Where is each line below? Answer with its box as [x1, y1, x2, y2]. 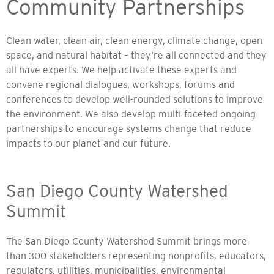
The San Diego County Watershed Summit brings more [6, 235, 247, 246]
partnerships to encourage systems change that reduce [6, 122, 251, 134]
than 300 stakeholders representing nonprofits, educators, [6, 250, 266, 261]
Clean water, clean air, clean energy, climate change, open [6, 34, 262, 46]
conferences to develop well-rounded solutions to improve [6, 93, 263, 105]
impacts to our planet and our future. [6, 137, 171, 149]
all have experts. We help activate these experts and [6, 64, 237, 75]
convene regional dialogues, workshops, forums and [6, 78, 235, 90]
